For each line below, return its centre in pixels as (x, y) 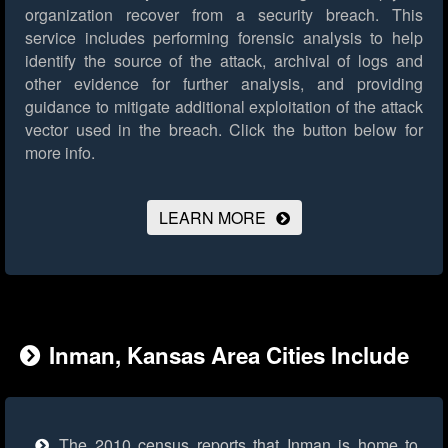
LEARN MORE (212, 218)
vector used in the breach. (123, 130)
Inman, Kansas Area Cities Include (229, 355)
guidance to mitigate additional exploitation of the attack (224, 107)
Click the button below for (322, 130)
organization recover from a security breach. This (224, 15)
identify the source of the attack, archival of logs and (224, 61)
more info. (60, 153)
